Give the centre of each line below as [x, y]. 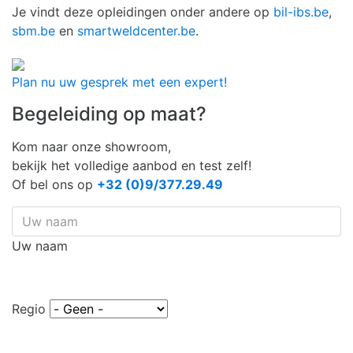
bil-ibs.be [301, 12]
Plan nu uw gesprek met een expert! [119, 82]
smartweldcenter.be [136, 31]
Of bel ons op [54, 185]
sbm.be [33, 31]
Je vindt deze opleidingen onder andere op [143, 12]
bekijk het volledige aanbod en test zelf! [132, 166]
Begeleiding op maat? [109, 114]
